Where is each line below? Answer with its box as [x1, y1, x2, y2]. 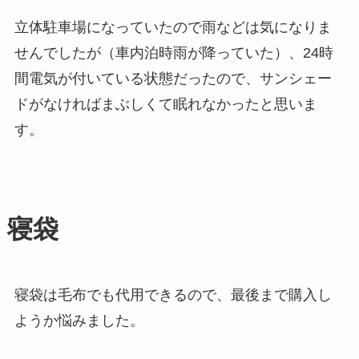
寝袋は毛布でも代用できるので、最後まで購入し [14, 286, 332, 303]
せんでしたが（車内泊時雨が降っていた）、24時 [14, 44, 333, 61]
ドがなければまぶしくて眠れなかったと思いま [14, 95, 317, 112]
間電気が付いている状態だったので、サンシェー [14, 70, 332, 87]
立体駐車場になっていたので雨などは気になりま [14, 18, 332, 35]
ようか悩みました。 [14, 312, 144, 329]
